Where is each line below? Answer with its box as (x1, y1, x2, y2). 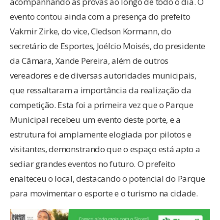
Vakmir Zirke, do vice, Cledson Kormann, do (10, 25, 171, 37)
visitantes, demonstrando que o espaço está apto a (10, 143, 200, 155)
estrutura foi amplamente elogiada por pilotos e (10, 128, 192, 140)
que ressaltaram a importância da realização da (10, 84, 192, 96)
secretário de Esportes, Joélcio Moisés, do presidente (10, 40, 206, 52)
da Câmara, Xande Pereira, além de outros (10, 55, 169, 66)
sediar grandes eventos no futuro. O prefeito (10, 158, 175, 169)
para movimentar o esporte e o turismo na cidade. (10, 187, 198, 199)
